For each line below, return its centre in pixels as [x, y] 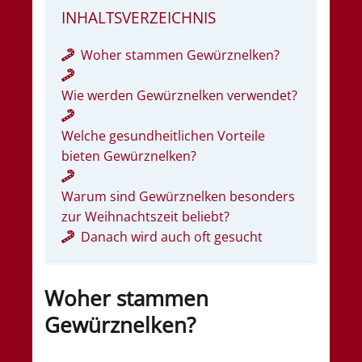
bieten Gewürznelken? [129, 156]
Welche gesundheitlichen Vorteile [163, 135]
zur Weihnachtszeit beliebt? [145, 216]
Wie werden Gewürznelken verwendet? [179, 95]
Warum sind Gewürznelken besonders [178, 196]
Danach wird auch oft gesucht [172, 236]
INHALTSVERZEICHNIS [139, 17]
